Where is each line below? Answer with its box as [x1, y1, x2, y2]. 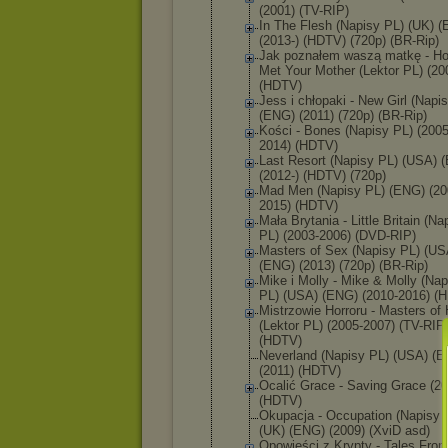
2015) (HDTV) [259, 198, 338, 213]
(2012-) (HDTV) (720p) [259, 168, 386, 183]
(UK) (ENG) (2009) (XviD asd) [259, 423, 430, 438]
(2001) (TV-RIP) [259, 3, 349, 18]
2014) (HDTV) [259, 138, 338, 153]
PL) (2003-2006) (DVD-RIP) [259, 228, 416, 243]
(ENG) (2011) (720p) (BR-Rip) [259, 108, 427, 123]
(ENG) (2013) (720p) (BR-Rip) [259, 258, 428, 273]
